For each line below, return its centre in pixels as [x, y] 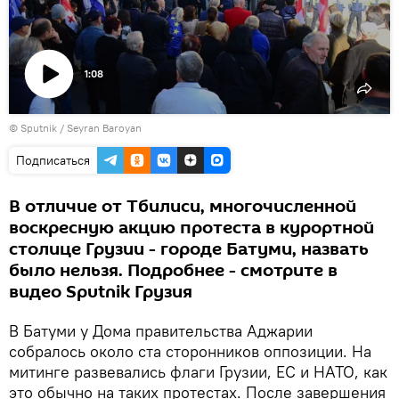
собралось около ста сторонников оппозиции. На [190, 351]
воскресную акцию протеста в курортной [191, 228]
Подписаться [53, 160]
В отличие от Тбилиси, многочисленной [183, 206]
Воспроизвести [81, 118]
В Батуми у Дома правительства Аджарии [161, 330]
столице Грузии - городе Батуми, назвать [189, 249]
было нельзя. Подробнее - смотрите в [173, 270]
